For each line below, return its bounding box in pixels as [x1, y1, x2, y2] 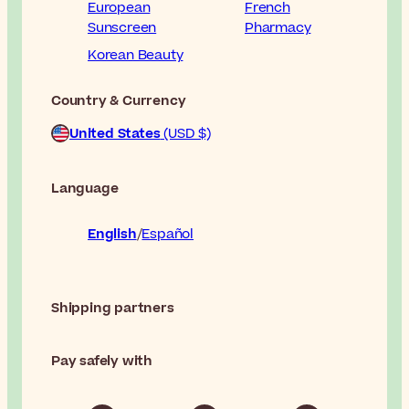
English [88, 225, 137, 245]
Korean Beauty [88, 46, 184, 66]
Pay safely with [51, 351, 152, 372]
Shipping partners [51, 299, 174, 319]
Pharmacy [245, 18, 311, 38]
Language [51, 179, 119, 199]
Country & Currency [51, 91, 186, 111]
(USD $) [160, 124, 211, 144]
